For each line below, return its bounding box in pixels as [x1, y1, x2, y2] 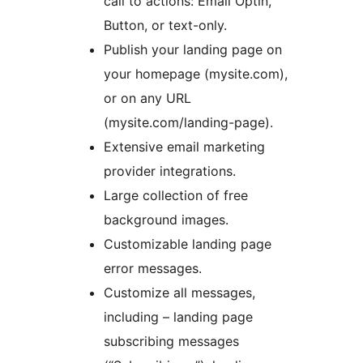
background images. [104, 211, 228, 228]
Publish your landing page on [104, 41, 282, 58]
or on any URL [104, 90, 191, 107]
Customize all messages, [104, 284, 255, 301]
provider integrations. [104, 163, 236, 180]
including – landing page [104, 309, 253, 326]
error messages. [104, 260, 202, 277]
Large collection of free [104, 187, 248, 204]
